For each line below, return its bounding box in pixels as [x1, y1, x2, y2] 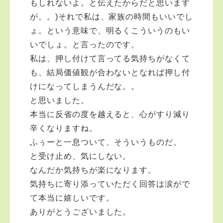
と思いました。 [30, 96, 89, 105]
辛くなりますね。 [30, 124, 98, 132]
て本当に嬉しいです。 [30, 194, 114, 202]
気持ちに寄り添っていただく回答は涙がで [30, 180, 191, 188]
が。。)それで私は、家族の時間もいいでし [30, 12, 193, 21]
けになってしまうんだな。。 [30, 82, 140, 91]
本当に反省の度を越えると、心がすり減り [30, 110, 191, 118]
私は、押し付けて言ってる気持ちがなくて [30, 54, 191, 63]
